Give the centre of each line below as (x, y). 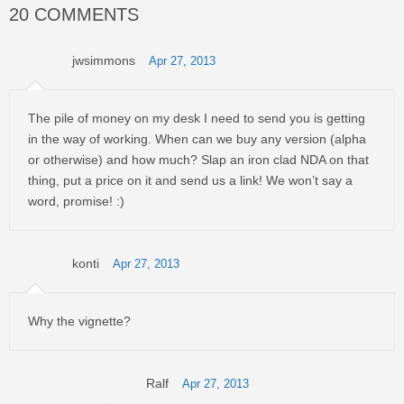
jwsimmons (104, 60)
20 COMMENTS (74, 14)
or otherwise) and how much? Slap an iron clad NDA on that (198, 160)
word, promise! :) (76, 201)
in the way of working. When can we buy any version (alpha (197, 139)
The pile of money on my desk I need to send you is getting (197, 118)
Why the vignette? (79, 321)
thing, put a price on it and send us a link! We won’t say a (190, 180)
